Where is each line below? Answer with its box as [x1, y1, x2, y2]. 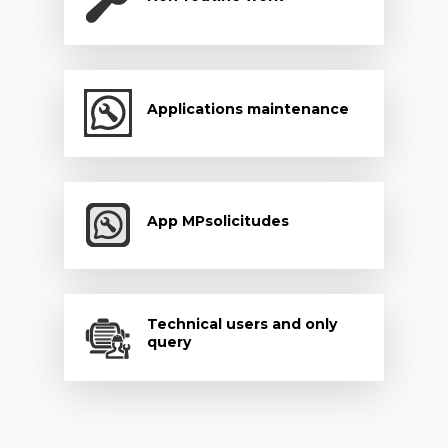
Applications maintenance [146, 100, 349, 119]
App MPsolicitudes [146, 212, 289, 231]
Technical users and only [146, 315, 337, 334]
